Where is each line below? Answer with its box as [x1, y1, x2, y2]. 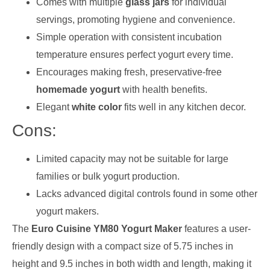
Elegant [36, 102, 72, 113]
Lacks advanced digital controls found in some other [36, 189, 257, 199]
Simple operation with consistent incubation [36, 32, 222, 43]
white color [72, 102, 122, 113]
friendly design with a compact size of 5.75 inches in [12, 241, 233, 252]
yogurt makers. [36, 206, 99, 217]
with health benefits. [120, 84, 207, 95]
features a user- [182, 224, 251, 234]
